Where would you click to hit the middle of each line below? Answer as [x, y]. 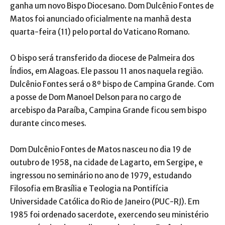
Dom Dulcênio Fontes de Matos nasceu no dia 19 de [101, 150]
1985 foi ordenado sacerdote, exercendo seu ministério [109, 215]
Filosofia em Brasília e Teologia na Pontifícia [89, 189]
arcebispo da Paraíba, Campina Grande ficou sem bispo [108, 110]
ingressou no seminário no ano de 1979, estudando [101, 176]
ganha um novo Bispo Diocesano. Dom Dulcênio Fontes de [112, 6]
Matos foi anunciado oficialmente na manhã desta [101, 19]
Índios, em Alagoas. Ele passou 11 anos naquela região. [107, 71]
